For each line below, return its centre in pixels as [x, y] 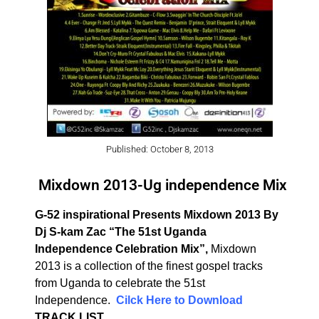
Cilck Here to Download [179, 300]
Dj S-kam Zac [70, 232]
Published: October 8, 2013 [159, 149]
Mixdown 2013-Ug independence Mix [162, 185]
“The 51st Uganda [157, 232]
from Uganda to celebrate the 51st [120, 283]
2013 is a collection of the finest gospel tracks [148, 266]
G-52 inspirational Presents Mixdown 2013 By [156, 215]
